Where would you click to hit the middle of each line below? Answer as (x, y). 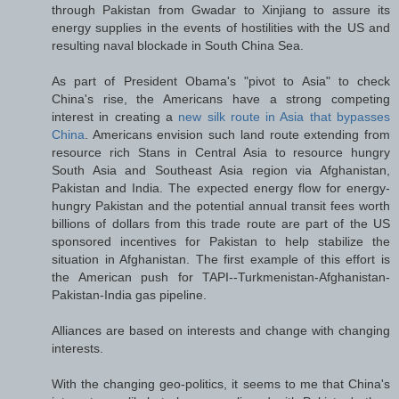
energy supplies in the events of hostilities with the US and (221, 27)
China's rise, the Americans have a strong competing (221, 98)
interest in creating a (115, 116)
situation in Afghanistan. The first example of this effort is (221, 259)
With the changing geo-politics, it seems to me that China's (221, 383)
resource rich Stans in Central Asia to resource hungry (221, 152)
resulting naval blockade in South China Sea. (178, 45)
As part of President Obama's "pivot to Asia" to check (221, 81)
